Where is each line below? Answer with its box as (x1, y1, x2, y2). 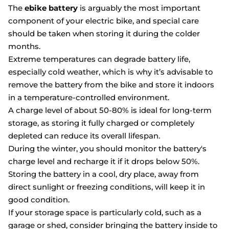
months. (8, 41, 40, 51)
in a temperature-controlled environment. (8, 93, 169, 102)
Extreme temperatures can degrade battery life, (8, 54, 190, 64)
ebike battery (25, 3, 78, 13)
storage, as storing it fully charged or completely (8, 118, 194, 128)
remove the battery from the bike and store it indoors (8, 80, 214, 89)
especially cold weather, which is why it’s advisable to (8, 67, 213, 77)
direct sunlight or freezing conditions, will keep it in (8, 182, 205, 192)
